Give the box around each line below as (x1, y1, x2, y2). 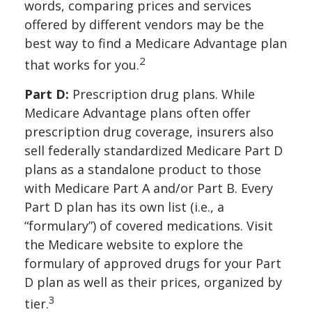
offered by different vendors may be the (24, 16, 264, 33)
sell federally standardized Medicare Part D (24, 142, 283, 159)
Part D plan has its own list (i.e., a (24, 198, 224, 215)
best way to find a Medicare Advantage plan (24, 35, 287, 52)
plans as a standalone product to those (24, 161, 261, 178)
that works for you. (24, 56, 139, 73)
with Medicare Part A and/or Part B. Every (24, 180, 273, 196)
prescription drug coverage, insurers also (24, 123, 274, 140)
